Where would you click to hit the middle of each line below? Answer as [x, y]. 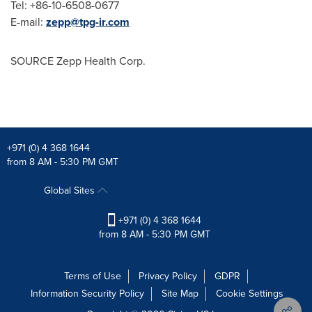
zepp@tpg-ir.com [88, 22]
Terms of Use [93, 276]
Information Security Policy [87, 294]
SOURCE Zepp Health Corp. [78, 61]
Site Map [180, 294]
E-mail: [28, 22]
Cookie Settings [250, 294]
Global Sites [70, 190]
